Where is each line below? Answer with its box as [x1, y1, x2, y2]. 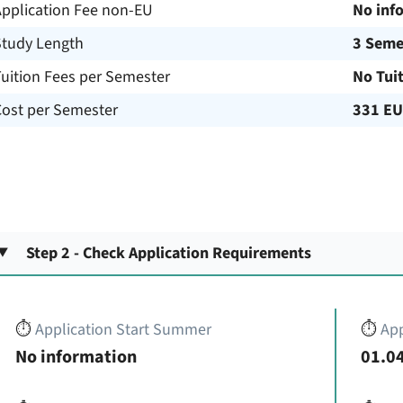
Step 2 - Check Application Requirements [26, 241, 312, 264]
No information [14, 344, 137, 370]
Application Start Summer [34, 318, 211, 341]
